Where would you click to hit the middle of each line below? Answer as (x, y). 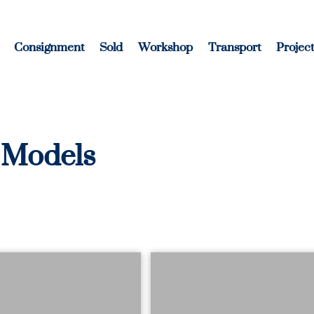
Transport (234, 47)
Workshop (165, 47)
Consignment (49, 47)
